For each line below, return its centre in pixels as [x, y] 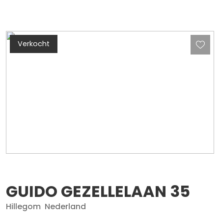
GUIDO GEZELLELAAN [86, 192]
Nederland [65, 207]
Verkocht [34, 44]
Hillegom [23, 207]
